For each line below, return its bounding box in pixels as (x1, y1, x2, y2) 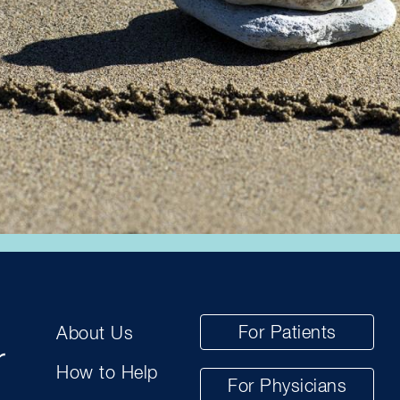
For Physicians (228, 378, 347, 396)
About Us (56, 325, 134, 343)
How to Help (56, 364, 158, 382)
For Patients (237, 324, 337, 342)
